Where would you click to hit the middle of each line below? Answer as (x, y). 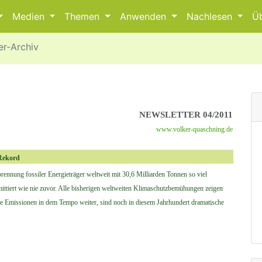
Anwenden (145, 16)
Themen (84, 16)
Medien (30, 16)
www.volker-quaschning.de (194, 129)
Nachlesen (211, 16)
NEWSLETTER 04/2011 (186, 115)
